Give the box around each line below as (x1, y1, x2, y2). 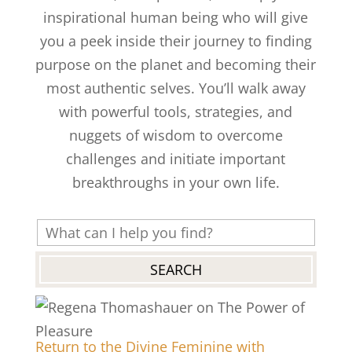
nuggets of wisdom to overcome (68, 126, 283, 145)
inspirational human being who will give (43, 8, 309, 27)
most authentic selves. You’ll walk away (46, 79, 306, 97)
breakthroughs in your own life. (71, 173, 280, 192)
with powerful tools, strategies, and (59, 102, 293, 121)
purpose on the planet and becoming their (35, 55, 317, 74)
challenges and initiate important (66, 149, 286, 168)
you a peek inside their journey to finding (39, 31, 312, 50)
